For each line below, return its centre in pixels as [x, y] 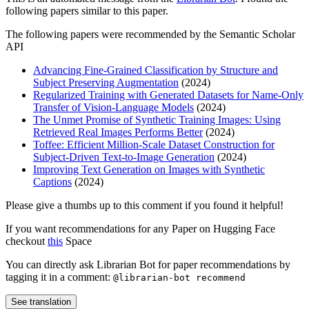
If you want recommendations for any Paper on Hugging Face [140, 229]
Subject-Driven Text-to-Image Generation [124, 157]
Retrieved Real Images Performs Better [118, 132]
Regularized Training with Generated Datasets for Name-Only [168, 95]
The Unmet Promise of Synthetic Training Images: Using [157, 120]
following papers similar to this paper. [87, 11]
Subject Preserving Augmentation [106, 83]
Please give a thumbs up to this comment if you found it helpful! [144, 206]
